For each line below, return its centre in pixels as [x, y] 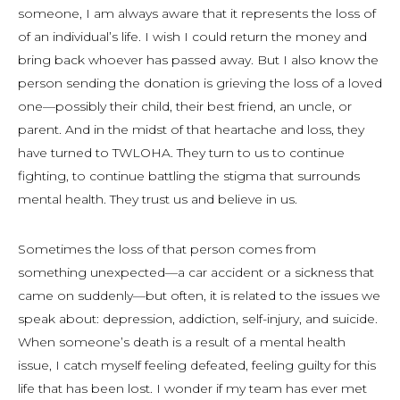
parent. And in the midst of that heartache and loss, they [191, 129]
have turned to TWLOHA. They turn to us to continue [181, 153]
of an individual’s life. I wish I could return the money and [192, 37]
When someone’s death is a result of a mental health [182, 342]
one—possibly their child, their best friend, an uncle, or [185, 106]
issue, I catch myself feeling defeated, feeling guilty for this [197, 365]
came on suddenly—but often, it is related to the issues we [199, 296]
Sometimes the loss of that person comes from [167, 249]
